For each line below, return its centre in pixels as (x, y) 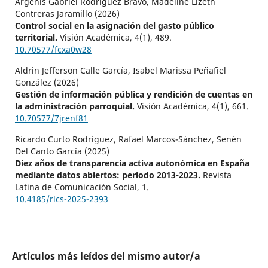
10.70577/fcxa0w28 (53, 49)
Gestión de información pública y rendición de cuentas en (133, 94)
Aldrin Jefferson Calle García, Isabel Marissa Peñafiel (120, 70)
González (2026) (47, 82)
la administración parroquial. (76, 106)
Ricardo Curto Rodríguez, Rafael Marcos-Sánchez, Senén (128, 139)
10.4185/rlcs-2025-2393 (61, 199)
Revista (217, 175)
